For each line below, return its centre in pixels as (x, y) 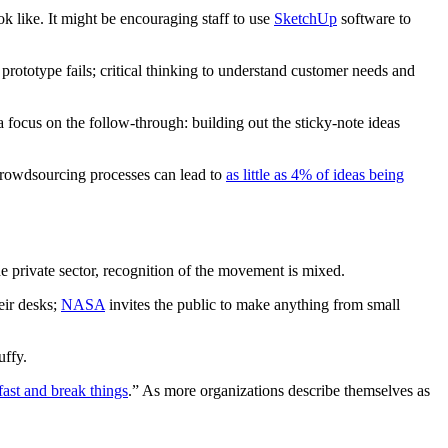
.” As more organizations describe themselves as (279, 390)
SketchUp (305, 19)
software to (374, 19)
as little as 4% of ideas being (315, 175)
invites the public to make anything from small (252, 304)
